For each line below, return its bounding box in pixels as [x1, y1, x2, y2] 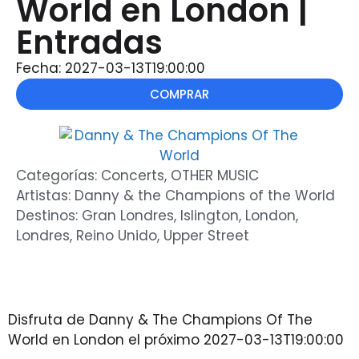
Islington [180, 206, 239, 226]
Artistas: [16, 186, 75, 206]
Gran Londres [82, 206, 174, 226]
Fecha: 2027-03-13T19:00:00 [16, 58, 205, 79]
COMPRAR [150, 86, 209, 103]
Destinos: [16, 206, 82, 226]
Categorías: [16, 166, 101, 186]
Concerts [101, 166, 164, 186]
